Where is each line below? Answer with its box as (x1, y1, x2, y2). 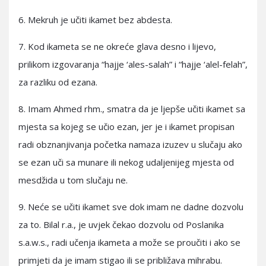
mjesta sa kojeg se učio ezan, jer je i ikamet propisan (18, 121, 235, 132)
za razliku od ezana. (18, 76, 97, 88)
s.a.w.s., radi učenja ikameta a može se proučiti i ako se (18, 236, 240, 248)
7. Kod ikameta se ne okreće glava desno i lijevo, (18, 40, 216, 52)
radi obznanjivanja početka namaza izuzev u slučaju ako (18, 138, 242, 150)
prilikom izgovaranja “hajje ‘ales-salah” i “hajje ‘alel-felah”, (18, 58, 248, 70)
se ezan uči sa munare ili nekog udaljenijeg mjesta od (18, 156, 234, 168)
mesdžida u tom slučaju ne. (18, 174, 128, 186)
